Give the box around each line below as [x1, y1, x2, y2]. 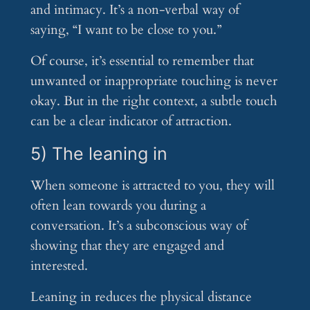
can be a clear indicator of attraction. [30, 112, 232, 131]
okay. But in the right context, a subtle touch [30, 92, 277, 111]
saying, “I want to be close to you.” [30, 21, 221, 39]
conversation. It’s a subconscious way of [30, 217, 247, 235]
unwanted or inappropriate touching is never [30, 72, 277, 91]
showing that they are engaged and [30, 237, 224, 255]
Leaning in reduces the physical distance [30, 288, 252, 307]
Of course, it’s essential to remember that [30, 52, 254, 71]
